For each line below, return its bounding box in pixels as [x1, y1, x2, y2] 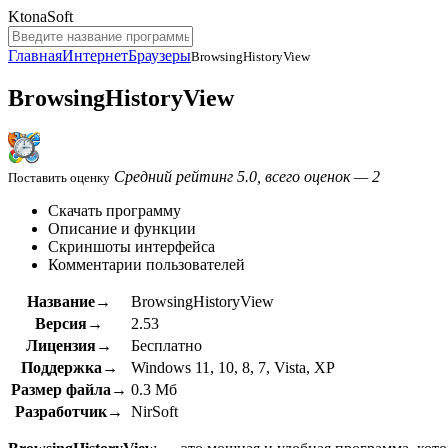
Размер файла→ [11, 380, 127, 398]
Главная [8, 47, 62, 64]
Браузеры [128, 47, 191, 64]
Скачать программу [48, 201, 181, 219]
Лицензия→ [26, 336, 112, 354]
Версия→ [35, 314, 103, 332]
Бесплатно [131, 336, 202, 354]
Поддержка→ [20, 358, 118, 376]
